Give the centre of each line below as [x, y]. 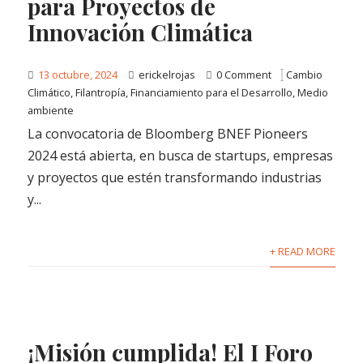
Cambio [305, 74]
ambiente [51, 110]
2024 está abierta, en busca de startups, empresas [181, 155]
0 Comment [244, 74]
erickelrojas [167, 74]
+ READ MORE [302, 251]
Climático [49, 92]
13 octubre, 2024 [78, 74]
